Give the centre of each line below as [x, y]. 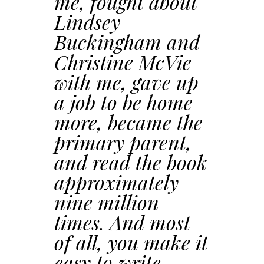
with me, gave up [126, 82]
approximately [116, 182]
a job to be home [123, 102]
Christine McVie [123, 62]
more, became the [128, 122]
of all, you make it [131, 242]
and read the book [131, 162]
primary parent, [123, 142]
